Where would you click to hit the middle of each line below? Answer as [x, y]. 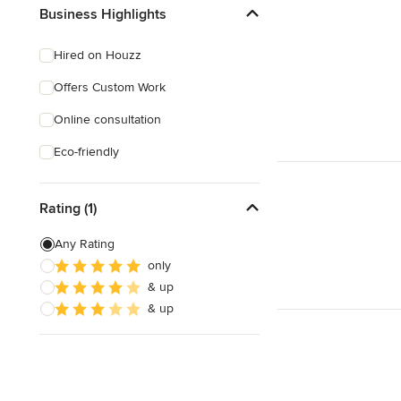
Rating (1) [68, 208]
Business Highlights [103, 14]
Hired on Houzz [98, 55]
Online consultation [107, 119]
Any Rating [85, 244]
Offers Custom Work [110, 87]
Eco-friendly [86, 152]
